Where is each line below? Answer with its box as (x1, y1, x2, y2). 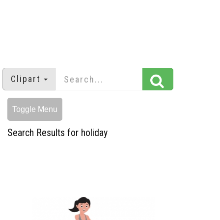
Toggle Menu (12, 105, 57, 114)
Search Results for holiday (7, 127, 108, 139)
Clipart (11, 74, 41, 84)
